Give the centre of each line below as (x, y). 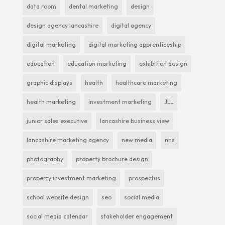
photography (45, 159)
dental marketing (93, 6)
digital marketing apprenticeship (135, 44)
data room (41, 6)
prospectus (144, 178)
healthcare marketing (146, 82)
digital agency (131, 25)
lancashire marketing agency (68, 140)
